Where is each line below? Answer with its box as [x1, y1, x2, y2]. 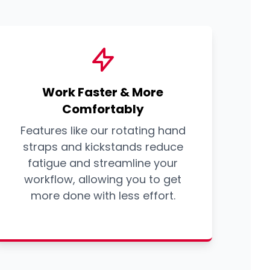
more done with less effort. [30, 188, 175, 204]
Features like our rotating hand [20, 123, 186, 139]
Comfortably [61, 101, 144, 118]
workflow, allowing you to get [24, 172, 182, 187]
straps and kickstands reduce [22, 139, 183, 155]
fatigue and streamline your [28, 155, 178, 171]
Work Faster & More [42, 84, 164, 101]
